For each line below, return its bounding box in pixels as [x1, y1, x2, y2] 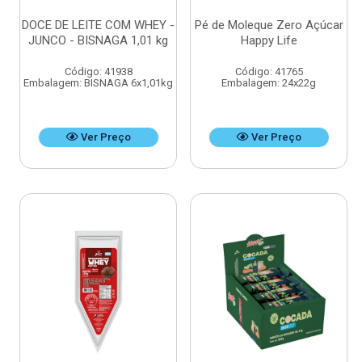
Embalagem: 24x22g [221, 77, 316, 90]
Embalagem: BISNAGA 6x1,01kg [23, 77, 173, 90]
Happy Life [240, 33, 297, 48]
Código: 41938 [64, 65, 133, 78]
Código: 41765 [234, 65, 303, 78]
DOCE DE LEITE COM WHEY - [22, 18, 175, 33]
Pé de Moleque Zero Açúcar [194, 18, 343, 33]
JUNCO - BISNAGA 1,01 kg [28, 33, 168, 48]
